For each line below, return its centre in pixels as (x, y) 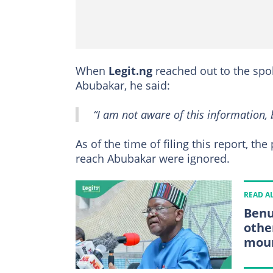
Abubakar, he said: (123, 86)
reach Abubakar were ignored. (153, 159)
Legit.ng (130, 71)
